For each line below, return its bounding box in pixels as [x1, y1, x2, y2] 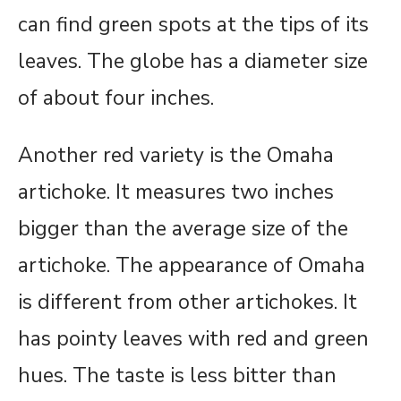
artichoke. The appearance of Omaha [18, 252, 365, 280]
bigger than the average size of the [18, 215, 348, 243]
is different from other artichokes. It [18, 288, 357, 317]
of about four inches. [18, 84, 214, 113]
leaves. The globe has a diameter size [18, 47, 368, 76]
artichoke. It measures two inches [18, 178, 334, 207]
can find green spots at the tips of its [18, 11, 369, 39]
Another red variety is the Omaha [18, 141, 334, 170]
